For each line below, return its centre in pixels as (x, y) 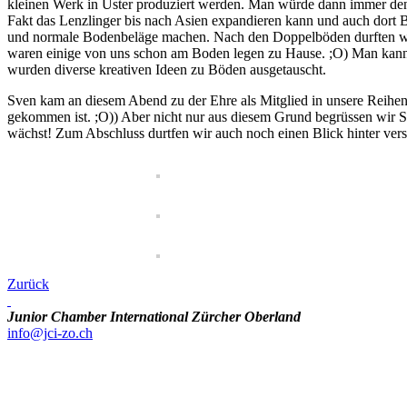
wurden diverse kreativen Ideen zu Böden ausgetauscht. (167, 69)
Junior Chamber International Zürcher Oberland (154, 316)
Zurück (28, 283)
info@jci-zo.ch (50, 333)
